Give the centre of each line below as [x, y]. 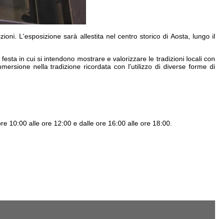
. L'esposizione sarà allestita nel [66, 36]
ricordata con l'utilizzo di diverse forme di [148, 67]
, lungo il [202, 36]
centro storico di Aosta [153, 36]
